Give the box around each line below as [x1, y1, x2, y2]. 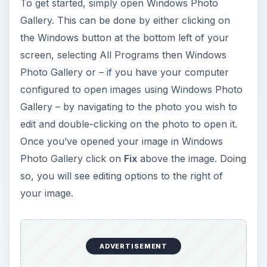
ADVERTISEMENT [99, 242, 168, 251]
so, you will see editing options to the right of [20, 169, 223, 182]
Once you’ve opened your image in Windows [20, 135, 223, 147]
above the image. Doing [136, 152, 246, 164]
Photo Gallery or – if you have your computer [20, 66, 229, 78]
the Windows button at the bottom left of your [20, 31, 229, 44]
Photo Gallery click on [20, 152, 124, 164]
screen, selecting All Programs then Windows [20, 48, 226, 61]
